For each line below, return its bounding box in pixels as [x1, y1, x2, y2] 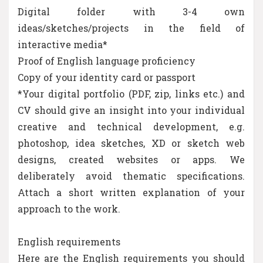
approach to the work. [18, 202, 120, 215]
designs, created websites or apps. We [18, 153, 245, 166]
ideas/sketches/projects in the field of [18, 21, 245, 34]
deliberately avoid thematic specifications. [18, 169, 245, 182]
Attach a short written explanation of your [18, 186, 245, 198]
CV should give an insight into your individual [18, 103, 245, 116]
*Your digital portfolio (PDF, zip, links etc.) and [18, 87, 245, 100]
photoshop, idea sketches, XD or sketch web [18, 136, 245, 149]
